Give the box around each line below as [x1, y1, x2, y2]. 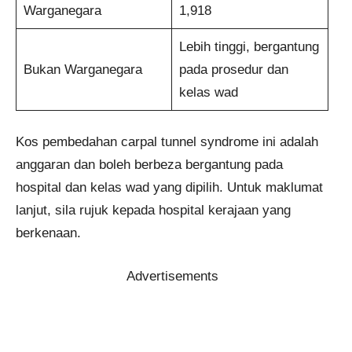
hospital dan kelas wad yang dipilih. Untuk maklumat [16, 180, 323, 196]
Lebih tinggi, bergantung [178, 38, 319, 54]
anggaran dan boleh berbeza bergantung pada [16, 157, 283, 173]
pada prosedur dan [178, 61, 288, 77]
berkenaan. [16, 225, 81, 241]
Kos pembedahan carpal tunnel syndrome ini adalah [16, 134, 318, 150]
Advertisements [126, 268, 218, 284]
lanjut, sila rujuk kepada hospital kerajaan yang [16, 203, 291, 218]
